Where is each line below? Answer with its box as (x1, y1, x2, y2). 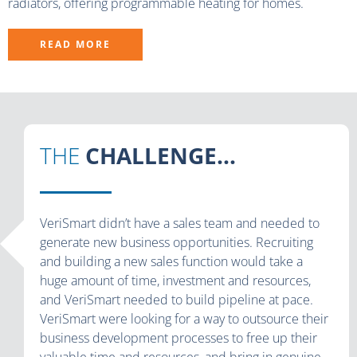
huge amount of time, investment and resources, (40, 271, 311, 289)
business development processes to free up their (40, 328, 317, 347)
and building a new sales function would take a (40, 252, 303, 270)
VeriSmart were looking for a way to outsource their (40, 309, 328, 328)
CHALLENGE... (85, 139, 236, 171)
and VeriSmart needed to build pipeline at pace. (40, 290, 313, 308)
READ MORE (40, 37, 111, 51)
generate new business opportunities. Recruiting (40, 233, 313, 251)
